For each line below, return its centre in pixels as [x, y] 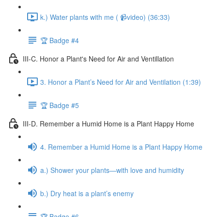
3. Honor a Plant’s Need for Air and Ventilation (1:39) [121, 82]
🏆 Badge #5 [60, 105]
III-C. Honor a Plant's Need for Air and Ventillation [98, 58]
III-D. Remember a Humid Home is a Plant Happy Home [108, 123]
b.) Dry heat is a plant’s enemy [87, 193]
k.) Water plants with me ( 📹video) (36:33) [105, 17]
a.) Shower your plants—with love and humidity [112, 170]
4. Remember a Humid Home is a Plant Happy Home [121, 147]
